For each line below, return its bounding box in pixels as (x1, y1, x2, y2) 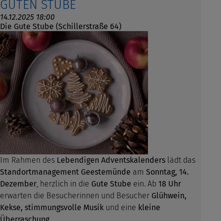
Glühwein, (151, 191, 186, 201)
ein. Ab (131, 179, 158, 189)
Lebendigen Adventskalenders (57, 155, 165, 165)
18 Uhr (158, 179, 181, 189)
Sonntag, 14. (146, 167, 189, 177)
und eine (104, 203, 138, 213)
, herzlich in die (37, 179, 91, 189)
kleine (138, 203, 160, 213)
